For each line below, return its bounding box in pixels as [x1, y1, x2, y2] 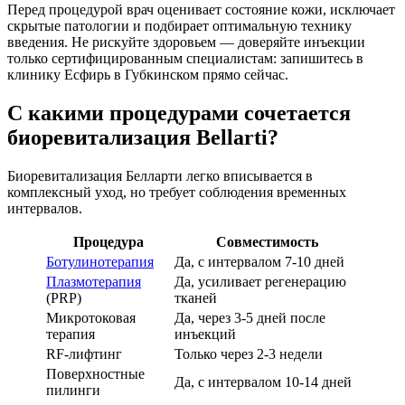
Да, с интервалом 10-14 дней [174, 374, 352, 391]
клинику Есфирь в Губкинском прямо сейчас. [7, 67, 288, 83]
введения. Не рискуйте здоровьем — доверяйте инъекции [7, 34, 365, 51]
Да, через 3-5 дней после [174, 310, 325, 326]
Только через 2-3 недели [174, 346, 323, 363]
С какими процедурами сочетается [7, 101, 351, 126]
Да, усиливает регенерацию [174, 274, 346, 290]
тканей [174, 290, 217, 306]
